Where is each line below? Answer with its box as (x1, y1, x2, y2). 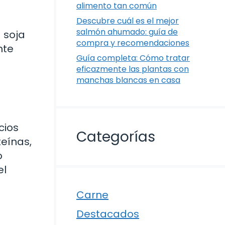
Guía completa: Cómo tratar (76, 52, 190, 64)
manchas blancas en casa (76, 74, 180, 86)
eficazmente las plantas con (76, 63, 189, 75)
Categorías (76, 127, 155, 147)
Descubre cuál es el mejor (76, 15, 179, 27)
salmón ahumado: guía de (76, 26, 178, 38)
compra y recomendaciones (76, 37, 189, 49)
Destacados (76, 207, 139, 221)
